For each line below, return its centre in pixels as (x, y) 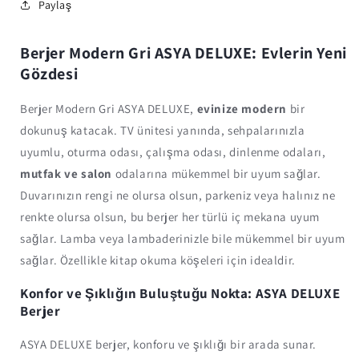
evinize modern (242, 108)
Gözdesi (49, 74)
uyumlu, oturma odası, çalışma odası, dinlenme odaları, (173, 151)
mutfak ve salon (66, 173)
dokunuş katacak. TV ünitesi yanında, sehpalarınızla (163, 130)
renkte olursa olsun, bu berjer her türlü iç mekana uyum (170, 216)
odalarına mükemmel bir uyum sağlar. (217, 173)
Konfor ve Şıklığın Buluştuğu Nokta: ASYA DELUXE (180, 293)
